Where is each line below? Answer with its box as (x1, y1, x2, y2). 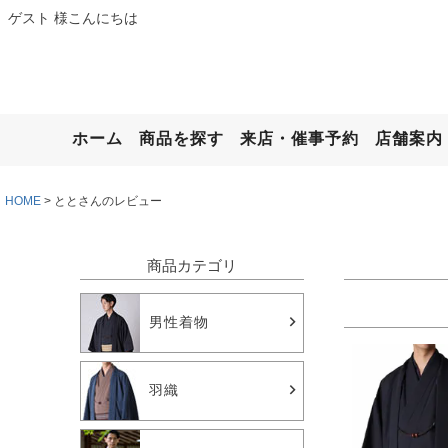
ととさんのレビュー (54, 194, 162, 209)
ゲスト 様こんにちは (8, 10, 138, 26)
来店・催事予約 (240, 130, 359, 148)
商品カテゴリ (147, 257, 237, 275)
